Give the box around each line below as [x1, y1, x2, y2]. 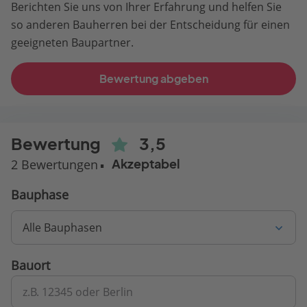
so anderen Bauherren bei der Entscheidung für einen [11, 16, 290, 32]
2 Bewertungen [11, 156, 98, 173]
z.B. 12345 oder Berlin [23, 284, 133, 299]
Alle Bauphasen [23, 219, 102, 235]
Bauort [11, 256, 50, 273]
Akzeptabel [112, 156, 180, 171]
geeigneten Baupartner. [11, 34, 134, 50]
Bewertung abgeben [99, 71, 208, 86]
